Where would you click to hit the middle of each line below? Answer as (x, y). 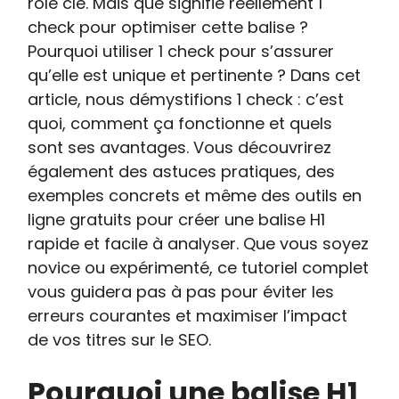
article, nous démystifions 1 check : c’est (186, 99)
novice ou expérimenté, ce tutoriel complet (199, 268)
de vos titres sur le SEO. (120, 340)
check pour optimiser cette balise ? (168, 27)
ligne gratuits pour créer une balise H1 (177, 220)
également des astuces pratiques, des (182, 171)
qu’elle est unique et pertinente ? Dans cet (195, 75)
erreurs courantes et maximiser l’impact (188, 316)
